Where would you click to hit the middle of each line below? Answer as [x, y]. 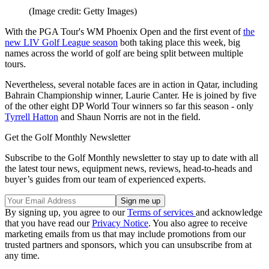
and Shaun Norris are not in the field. [129, 117]
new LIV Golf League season [61, 43]
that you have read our [48, 223]
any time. [22, 256]
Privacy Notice [120, 223]
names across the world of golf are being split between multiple [124, 53]
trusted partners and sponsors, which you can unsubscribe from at [128, 245]
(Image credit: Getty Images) [83, 11]
